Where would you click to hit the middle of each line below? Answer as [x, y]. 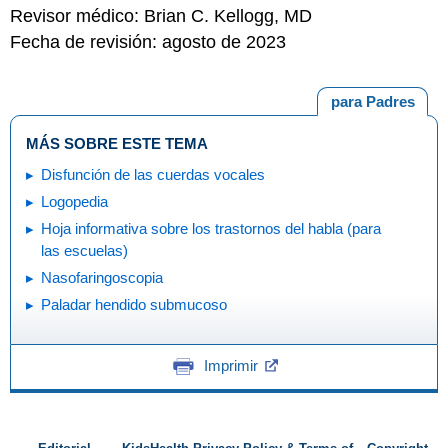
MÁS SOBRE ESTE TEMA [117, 143]
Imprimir [230, 365]
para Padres [372, 101]
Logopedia [74, 201]
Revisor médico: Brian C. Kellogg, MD [161, 15]
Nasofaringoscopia [102, 277]
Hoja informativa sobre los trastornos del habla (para [211, 228]
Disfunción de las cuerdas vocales [153, 174]
